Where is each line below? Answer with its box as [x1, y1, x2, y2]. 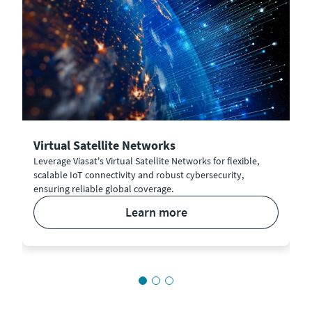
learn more [131, 203, 187, 220]
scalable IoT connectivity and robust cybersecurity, [33, 168, 244, 181]
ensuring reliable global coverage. [33, 182, 173, 195]
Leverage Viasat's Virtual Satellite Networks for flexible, [33, 154, 259, 167]
